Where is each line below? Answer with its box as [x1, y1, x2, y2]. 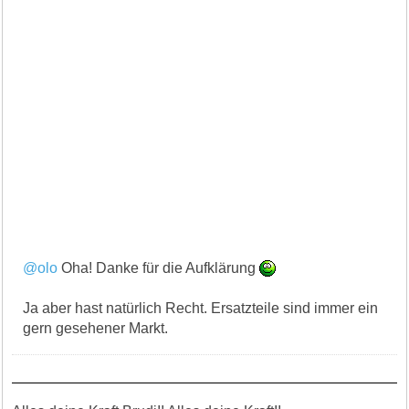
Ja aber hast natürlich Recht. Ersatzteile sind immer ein [23, 299, 379, 316]
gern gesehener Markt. [23, 320, 169, 336]
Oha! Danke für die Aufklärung [58, 259, 260, 276]
